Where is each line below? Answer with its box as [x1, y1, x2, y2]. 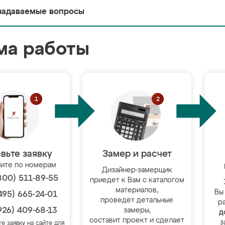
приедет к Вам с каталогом [89, 177, 184, 184]
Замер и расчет [102, 150, 172, 159]
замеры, [123, 207, 151, 214]
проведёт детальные [100, 197, 174, 204]
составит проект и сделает [89, 217, 185, 224]
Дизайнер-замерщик [101, 167, 172, 174]
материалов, [116, 187, 159, 194]
